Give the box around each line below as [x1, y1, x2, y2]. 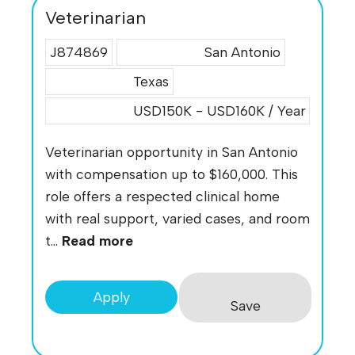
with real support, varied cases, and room [45, 209, 310, 227]
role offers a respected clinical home [45, 187, 280, 204]
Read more [62, 231, 133, 249]
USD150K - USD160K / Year [129, 102, 306, 120]
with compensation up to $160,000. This [45, 165, 298, 182]
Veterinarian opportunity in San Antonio [45, 143, 298, 160]
